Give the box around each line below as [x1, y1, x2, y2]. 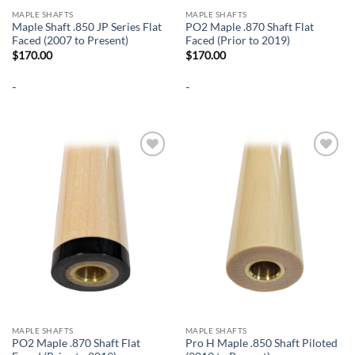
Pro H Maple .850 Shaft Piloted [185, 337, 338, 350]
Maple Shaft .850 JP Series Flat [11, 21, 162, 34]
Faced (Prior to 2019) [185, 34, 290, 48]
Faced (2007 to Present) [11, 34, 128, 48]
